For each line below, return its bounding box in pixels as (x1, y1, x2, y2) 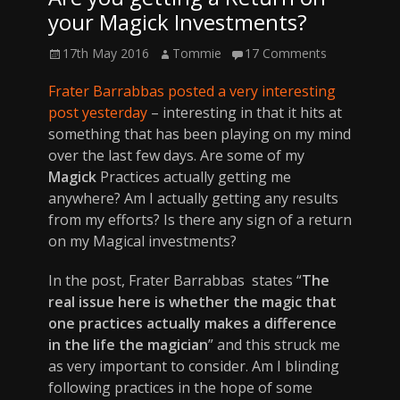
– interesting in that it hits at (147, 102, 342, 122)
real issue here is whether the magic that (48, 291, 337, 312)
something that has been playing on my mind (48, 123, 351, 144)
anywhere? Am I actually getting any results (48, 187, 338, 208)
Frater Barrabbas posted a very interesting (48, 80, 336, 101)
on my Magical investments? (48, 230, 237, 251)
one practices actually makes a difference (48, 312, 337, 333)
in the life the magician (48, 334, 208, 354)
